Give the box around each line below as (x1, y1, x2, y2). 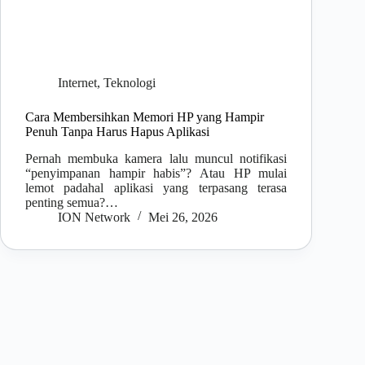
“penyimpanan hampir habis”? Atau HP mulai (25, 165, 288, 180)
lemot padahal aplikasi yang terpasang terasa (25, 180, 288, 195)
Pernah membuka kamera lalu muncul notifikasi (25, 151, 288, 165)
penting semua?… (25, 195, 118, 209)
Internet (58, 76, 97, 90)
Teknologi (103, 76, 156, 90)
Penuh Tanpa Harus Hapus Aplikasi (25, 125, 209, 139)
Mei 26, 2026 (148, 209, 218, 224)
